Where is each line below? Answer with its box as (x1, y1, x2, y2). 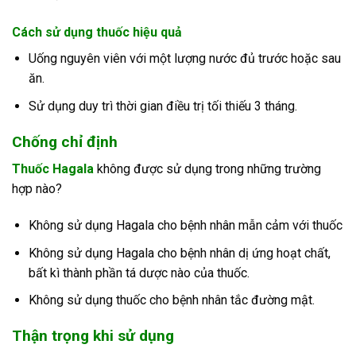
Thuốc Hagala (12, 161, 94, 177)
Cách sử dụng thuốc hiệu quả (12, 25, 182, 41)
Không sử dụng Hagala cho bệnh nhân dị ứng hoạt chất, (28, 245, 331, 261)
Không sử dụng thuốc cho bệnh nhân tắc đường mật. (28, 292, 315, 308)
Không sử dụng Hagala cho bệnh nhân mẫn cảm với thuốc (28, 218, 342, 234)
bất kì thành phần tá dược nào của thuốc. (28, 265, 250, 281)
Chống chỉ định (12, 132, 118, 151)
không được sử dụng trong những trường (94, 161, 321, 177)
